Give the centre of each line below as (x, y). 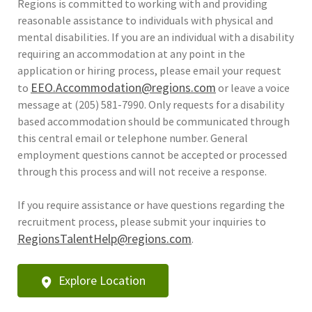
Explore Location (102, 280)
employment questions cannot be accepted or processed (152, 154)
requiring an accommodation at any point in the (131, 53)
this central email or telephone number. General (132, 138)
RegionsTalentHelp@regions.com (104, 238)
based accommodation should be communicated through (153, 121)
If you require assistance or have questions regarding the (151, 204)
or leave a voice (253, 87)
